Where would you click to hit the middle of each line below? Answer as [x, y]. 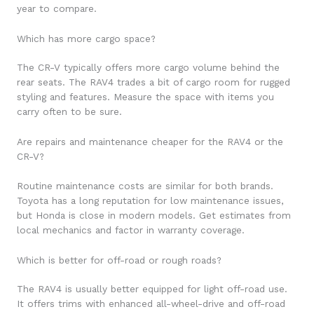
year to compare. [57, 8]
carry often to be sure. [69, 112]
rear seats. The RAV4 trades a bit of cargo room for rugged [153, 82]
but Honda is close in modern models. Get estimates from [154, 215]
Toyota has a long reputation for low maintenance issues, [150, 200]
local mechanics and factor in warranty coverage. [131, 230]
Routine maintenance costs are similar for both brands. [145, 185]
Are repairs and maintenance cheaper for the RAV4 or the [150, 142]
